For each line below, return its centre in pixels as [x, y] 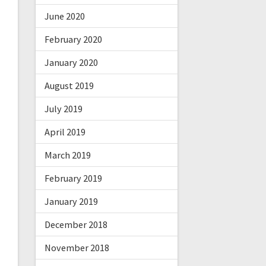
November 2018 [77, 248]
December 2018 [76, 225]
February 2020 [73, 39]
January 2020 [71, 63]
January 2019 [71, 202]
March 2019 [67, 155]
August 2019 [69, 86]
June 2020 [64, 16]
